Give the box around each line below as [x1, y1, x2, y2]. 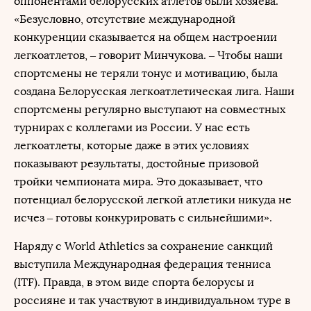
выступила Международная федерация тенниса [14, 258, 271, 271]
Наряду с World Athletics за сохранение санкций [14, 239, 273, 253]
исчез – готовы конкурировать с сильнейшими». [14, 211, 275, 224]
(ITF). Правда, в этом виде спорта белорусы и [14, 276, 254, 289]
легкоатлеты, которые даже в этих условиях [14, 139, 249, 152]
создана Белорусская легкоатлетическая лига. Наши [14, 85, 294, 98]
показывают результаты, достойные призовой [14, 157, 259, 170]
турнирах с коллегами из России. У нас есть [14, 121, 250, 134]
